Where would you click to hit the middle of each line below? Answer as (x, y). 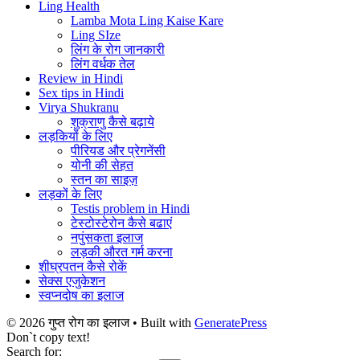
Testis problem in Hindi (130, 208)
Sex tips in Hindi (81, 92)
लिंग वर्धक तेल (103, 63)
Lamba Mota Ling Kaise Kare (147, 20)
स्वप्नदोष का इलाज (81, 295)
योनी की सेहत (102, 165)
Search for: (34, 351)
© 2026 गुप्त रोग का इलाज (68, 322)
